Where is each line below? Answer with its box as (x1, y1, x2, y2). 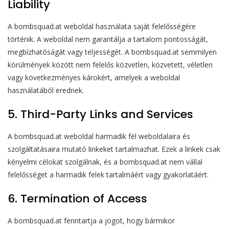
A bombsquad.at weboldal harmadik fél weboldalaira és (8, 131, 190, 142)
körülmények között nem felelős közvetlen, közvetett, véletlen (8, 60, 213, 70)
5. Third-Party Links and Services (8, 106, 193, 123)
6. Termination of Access (8, 191, 147, 207)
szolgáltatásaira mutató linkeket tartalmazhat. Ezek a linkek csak (8, 144, 220, 154)
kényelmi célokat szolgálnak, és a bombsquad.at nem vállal (8, 157, 202, 167)
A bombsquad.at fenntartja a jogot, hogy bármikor (8, 216, 175, 226)
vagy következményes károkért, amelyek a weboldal (8, 73, 180, 83)
